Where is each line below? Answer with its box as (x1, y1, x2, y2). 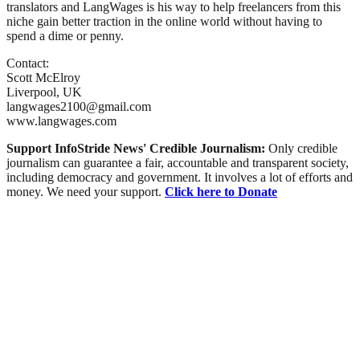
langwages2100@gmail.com (6, 99, 151, 113)
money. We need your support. (6, 184, 165, 198)
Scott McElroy (6, 70, 80, 84)
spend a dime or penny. (6, 28, 124, 43)
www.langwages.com (6, 113, 117, 128)
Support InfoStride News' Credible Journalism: (6, 141, 268, 155)
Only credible (268, 141, 337, 155)
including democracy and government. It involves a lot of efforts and (6, 170, 353, 184)
